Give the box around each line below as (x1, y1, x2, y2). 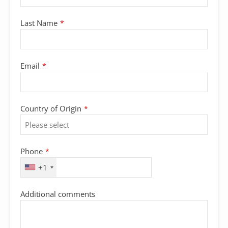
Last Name (20, 17, 58, 28)
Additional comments (20, 188, 95, 199)
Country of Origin (20, 103, 81, 113)
